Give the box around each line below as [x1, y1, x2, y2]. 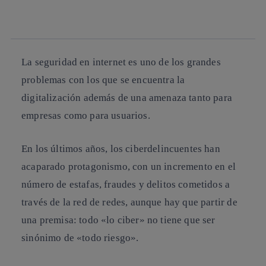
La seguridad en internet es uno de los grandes [21, 56, 221, 68]
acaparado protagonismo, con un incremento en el [21, 160, 236, 172]
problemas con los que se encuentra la [21, 74, 185, 85]
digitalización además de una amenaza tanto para [21, 92, 232, 103]
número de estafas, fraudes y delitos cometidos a [21, 178, 230, 190]
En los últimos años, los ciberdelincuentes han [21, 142, 220, 154]
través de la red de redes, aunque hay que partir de [21, 196, 237, 208]
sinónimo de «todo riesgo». [21, 232, 139, 243]
